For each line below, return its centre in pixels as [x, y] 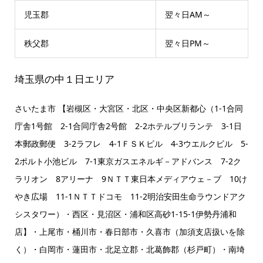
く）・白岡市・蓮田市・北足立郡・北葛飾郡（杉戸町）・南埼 [129, 249]
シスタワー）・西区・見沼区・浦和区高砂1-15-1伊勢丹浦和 [125, 214]
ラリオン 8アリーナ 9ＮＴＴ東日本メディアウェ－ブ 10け [131, 179]
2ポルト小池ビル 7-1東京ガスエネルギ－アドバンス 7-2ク [128, 161]
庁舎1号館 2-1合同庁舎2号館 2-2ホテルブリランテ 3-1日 [128, 126]
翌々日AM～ [188, 14]
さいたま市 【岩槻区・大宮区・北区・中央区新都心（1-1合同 [129, 109]
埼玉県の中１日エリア [64, 79]
